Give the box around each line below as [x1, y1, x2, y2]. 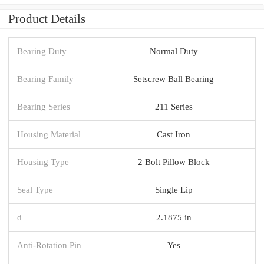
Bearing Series [17, 101, 70, 111]
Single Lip [154, 184, 193, 194]
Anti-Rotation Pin [17, 239, 81, 250]
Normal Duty [149, 45, 198, 56]
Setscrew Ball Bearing [133, 73, 214, 84]
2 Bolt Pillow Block [137, 156, 210, 167]
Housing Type [17, 156, 69, 167]
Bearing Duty [17, 45, 67, 56]
